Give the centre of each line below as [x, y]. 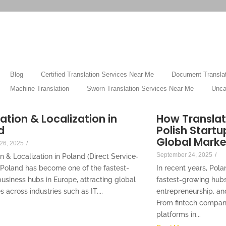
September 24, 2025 [184, 155]
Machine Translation [40, 89]
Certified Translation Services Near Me [97, 75]
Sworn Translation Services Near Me [140, 89]
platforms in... [179, 215]
